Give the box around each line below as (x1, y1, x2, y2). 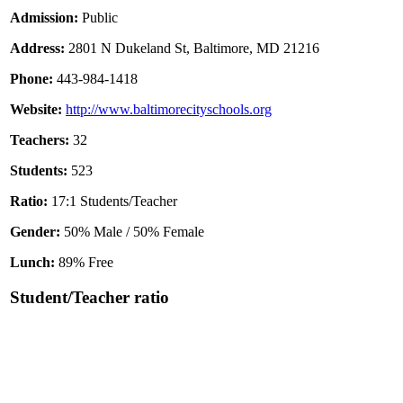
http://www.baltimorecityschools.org (66, 102, 272, 118)
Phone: (10, 71, 53, 87)
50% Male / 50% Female (60, 224, 204, 240)
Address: (10, 40, 65, 57)
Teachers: (10, 132, 69, 148)
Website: (10, 102, 62, 118)
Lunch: (10, 255, 55, 271)
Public (78, 10, 118, 26)
